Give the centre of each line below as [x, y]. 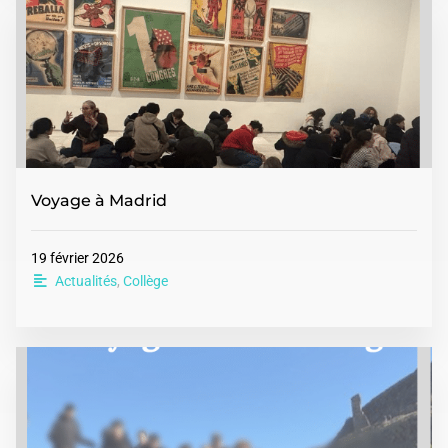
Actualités [86, 281]
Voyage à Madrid [99, 200]
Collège [145, 281]
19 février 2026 [77, 258]
